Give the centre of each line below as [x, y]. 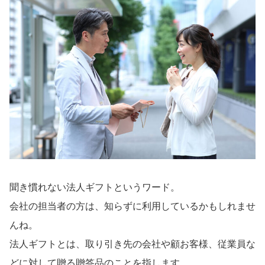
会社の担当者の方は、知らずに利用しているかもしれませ [132, 206]
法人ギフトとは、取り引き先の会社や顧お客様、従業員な [132, 244]
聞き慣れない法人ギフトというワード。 [95, 187]
